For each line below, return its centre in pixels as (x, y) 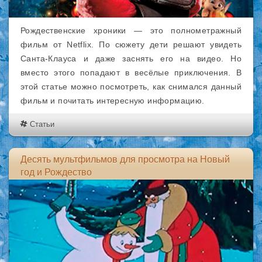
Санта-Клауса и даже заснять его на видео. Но (131, 58)
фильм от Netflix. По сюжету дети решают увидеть (131, 44)
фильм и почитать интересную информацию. (113, 101)
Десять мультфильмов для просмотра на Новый (125, 159)
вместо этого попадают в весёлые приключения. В (131, 73)
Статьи (42, 124)
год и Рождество (56, 172)
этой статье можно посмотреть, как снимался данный (131, 87)
